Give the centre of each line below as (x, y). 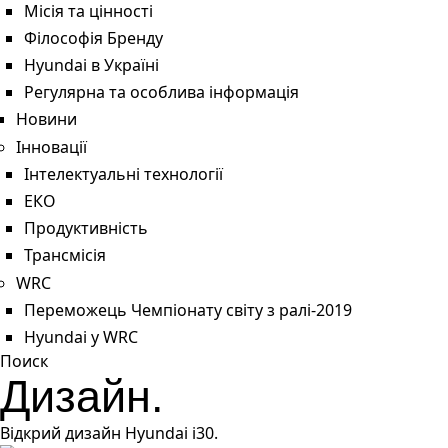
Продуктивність (86, 228)
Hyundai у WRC (81, 336)
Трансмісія (65, 255)
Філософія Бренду (93, 37)
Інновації (51, 146)
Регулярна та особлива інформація (161, 92)
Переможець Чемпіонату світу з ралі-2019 (188, 309)
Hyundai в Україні (91, 65)
